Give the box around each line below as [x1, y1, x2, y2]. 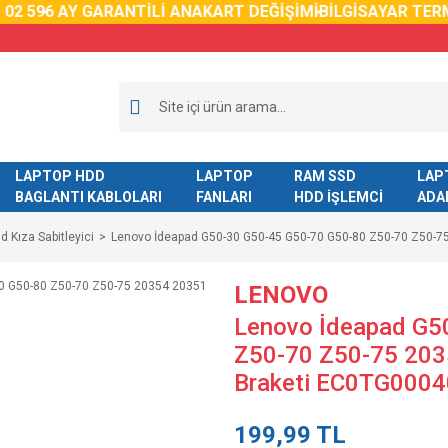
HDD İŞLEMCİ [293, 189, 383, 205]
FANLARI [195, 189, 252, 205]
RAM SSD [293, 168, 356, 184]
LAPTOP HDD [14, 168, 105, 184]
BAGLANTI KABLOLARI [14, 189, 162, 205]
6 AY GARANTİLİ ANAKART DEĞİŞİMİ [33, 2, 308, 21]
